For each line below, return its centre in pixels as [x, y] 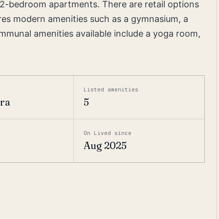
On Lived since [108, 133]
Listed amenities [111, 89]
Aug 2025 [105, 145]
